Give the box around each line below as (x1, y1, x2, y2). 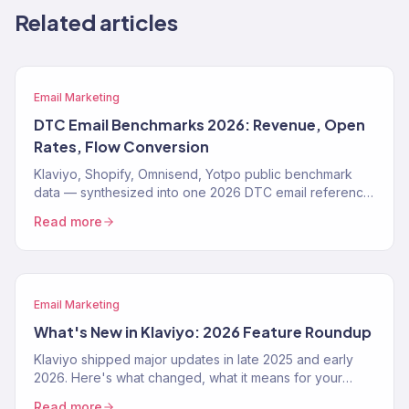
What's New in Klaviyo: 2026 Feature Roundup (34, 322, 372, 341)
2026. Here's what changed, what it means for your (34, 370, 342, 385)
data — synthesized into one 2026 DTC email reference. (34, 184, 374, 200)
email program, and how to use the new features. (34, 388, 329, 404)
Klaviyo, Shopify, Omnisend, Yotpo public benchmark (34, 166, 352, 182)
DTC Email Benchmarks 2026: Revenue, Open (34, 115, 365, 134)
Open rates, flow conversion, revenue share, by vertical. (34, 203, 374, 218)
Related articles (15, 8, 178, 36)
